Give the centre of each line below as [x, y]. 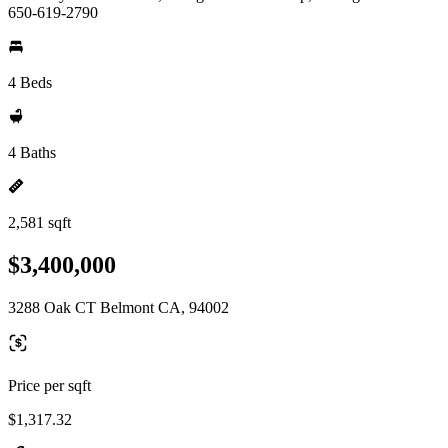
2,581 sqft [39, 222]
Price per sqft [49, 385]
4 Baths [32, 152]
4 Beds [30, 82]
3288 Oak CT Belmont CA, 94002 [118, 307]
